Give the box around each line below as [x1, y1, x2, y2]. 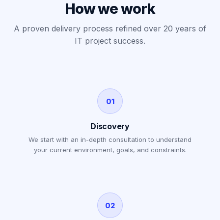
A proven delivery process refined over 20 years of [14, 24, 206, 33]
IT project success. [75, 36, 145, 46]
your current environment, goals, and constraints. [33, 146, 187, 154]
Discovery [90, 121, 130, 131]
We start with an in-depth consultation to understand [28, 136, 192, 143]
